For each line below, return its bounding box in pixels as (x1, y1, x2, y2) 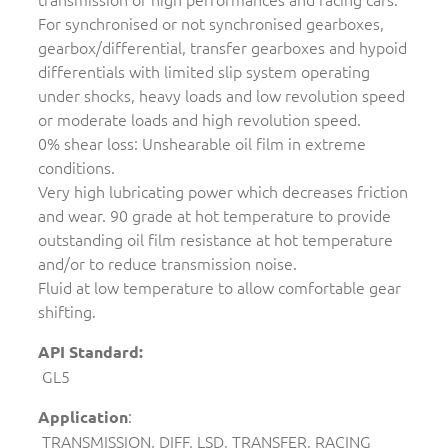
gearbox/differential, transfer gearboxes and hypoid (38, 36, 407, 59)
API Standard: (38, 341, 143, 363)
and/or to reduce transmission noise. (38, 252, 297, 275)
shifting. (38, 300, 96, 323)
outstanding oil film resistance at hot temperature (38, 228, 393, 251)
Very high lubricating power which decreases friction (38, 180, 408, 203)
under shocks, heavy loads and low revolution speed (38, 84, 405, 107)
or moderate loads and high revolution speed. (38, 108, 361, 131)
